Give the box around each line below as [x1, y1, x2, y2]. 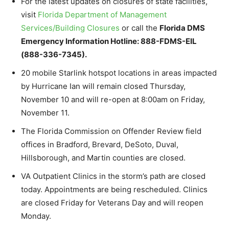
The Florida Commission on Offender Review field [21, 126, 201, 136]
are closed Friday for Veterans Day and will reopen [21, 197, 203, 208]
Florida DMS [159, 22, 205, 33]
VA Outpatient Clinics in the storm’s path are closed [21, 171, 205, 181]
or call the [120, 22, 159, 33]
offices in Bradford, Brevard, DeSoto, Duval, [21, 139, 178, 149]
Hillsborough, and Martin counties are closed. [21, 152, 186, 163]
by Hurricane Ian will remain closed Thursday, [21, 81, 186, 91]
